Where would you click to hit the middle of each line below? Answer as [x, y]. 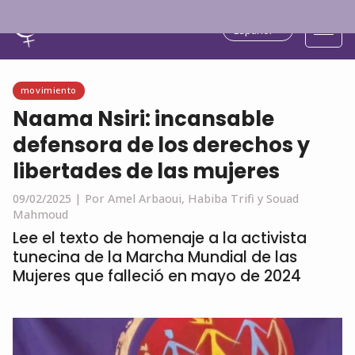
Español [253, 30]
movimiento [48, 90]
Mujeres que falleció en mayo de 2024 [157, 276]
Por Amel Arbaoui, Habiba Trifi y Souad [192, 198]
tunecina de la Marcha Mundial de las [155, 257]
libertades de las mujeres [146, 171]
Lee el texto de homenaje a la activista [160, 238]
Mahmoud [40, 214]
